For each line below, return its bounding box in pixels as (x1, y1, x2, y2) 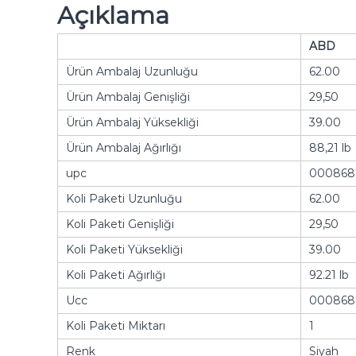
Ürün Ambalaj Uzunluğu (66, 64, 198, 79)
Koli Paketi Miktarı (66, 318, 165, 333)
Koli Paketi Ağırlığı (66, 267, 165, 282)
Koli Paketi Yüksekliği (66, 242, 183, 257)
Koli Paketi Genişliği (66, 216, 174, 231)
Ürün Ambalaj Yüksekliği (66, 114, 199, 130)
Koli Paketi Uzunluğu (66, 191, 182, 206)
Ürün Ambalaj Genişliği (66, 89, 190, 104)
